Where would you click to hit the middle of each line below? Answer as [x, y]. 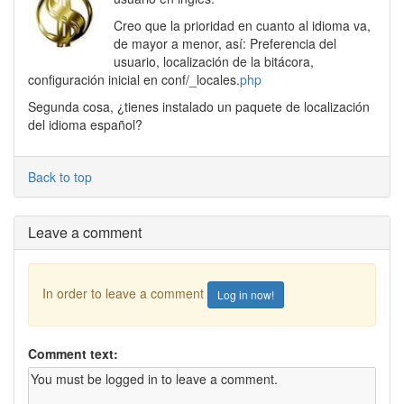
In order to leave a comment [125, 293]
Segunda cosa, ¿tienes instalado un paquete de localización [199, 106]
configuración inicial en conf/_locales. [134, 79]
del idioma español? [85, 124]
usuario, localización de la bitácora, [214, 61]
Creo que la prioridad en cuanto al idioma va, [242, 25]
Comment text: [73, 353]
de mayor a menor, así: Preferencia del [225, 43]
